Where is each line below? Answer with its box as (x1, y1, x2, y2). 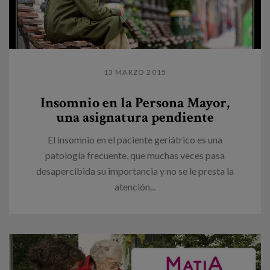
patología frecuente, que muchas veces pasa (45, 149, 225, 161)
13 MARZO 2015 (103, 67, 167, 77)
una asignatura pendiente (56, 107, 214, 127)
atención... (115, 180, 155, 192)
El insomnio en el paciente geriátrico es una (48, 133, 222, 145)
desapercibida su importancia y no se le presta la (36, 165, 234, 177)
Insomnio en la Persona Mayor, (40, 93, 230, 112)
